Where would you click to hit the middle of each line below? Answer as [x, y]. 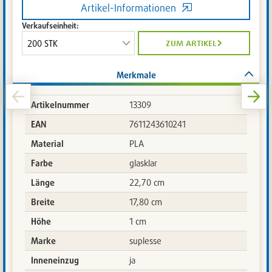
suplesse [145, 241]
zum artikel [191, 43]
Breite [43, 202]
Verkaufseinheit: [50, 26]
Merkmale [136, 75]
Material [47, 144]
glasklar [143, 163]
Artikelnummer [60, 105]
